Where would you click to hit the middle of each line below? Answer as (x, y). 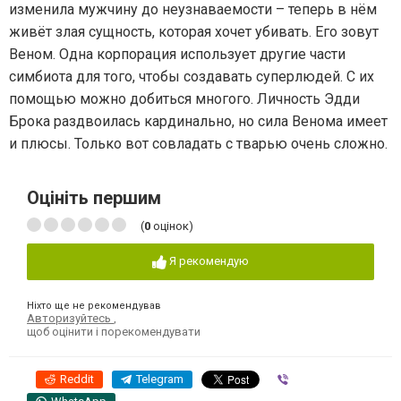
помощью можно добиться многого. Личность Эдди (184, 99)
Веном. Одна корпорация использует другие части (177, 55)
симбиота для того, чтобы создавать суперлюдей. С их (192, 77)
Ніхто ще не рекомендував (94, 305)
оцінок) (172, 226)
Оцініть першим (94, 198)
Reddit (77, 379)
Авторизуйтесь (70, 318)
